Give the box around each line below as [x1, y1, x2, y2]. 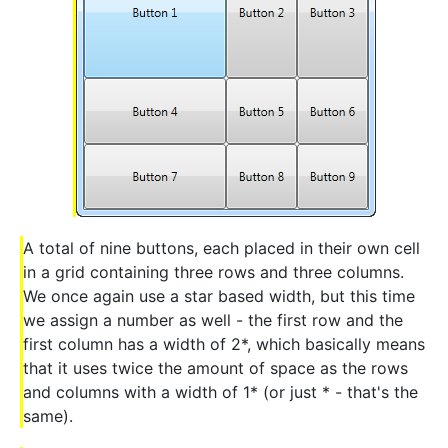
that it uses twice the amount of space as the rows [23, 357, 408, 378]
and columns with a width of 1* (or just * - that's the [23, 381, 418, 402]
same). [23, 405, 73, 426]
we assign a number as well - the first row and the [23, 309, 403, 330]
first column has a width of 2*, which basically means [23, 333, 425, 354]
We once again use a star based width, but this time [23, 285, 415, 306]
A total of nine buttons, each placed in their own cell [23, 237, 420, 258]
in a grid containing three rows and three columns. [23, 261, 404, 282]
